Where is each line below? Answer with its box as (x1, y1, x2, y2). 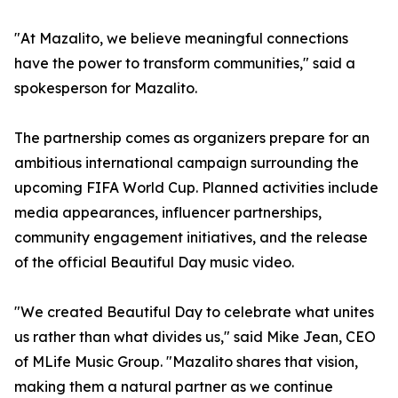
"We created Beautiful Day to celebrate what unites (14, 303, 374, 322)
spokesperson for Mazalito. (14, 79, 197, 98)
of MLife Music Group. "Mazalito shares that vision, (14, 353, 358, 371)
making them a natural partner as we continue (14, 378, 333, 396)
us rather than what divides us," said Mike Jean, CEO (14, 328, 376, 346)
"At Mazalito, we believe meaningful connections (14, 29, 348, 48)
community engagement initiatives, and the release (14, 228, 368, 247)
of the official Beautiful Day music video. (14, 253, 294, 272)
